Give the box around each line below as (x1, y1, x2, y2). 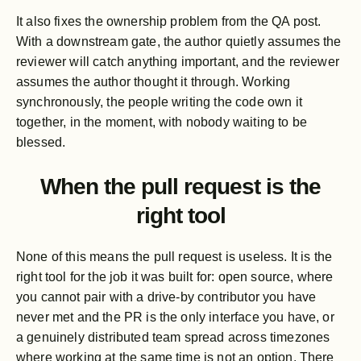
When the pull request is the (40, 173, 321, 199)
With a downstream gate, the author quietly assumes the (16, 34, 342, 48)
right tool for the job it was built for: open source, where (16, 269, 334, 284)
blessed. (16, 135, 66, 149)
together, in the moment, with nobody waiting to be (16, 114, 308, 129)
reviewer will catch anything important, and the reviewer (16, 54, 339, 68)
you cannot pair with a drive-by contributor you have (16, 289, 317, 304)
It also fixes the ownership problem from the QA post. (16, 14, 322, 28)
